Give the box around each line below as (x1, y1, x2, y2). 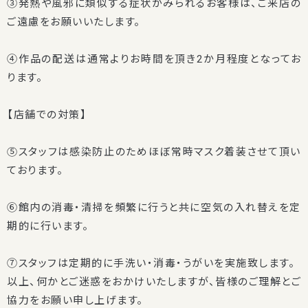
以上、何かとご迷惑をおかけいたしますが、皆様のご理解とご (7, 276, 301, 288)
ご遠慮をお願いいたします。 (7, 16, 141, 28)
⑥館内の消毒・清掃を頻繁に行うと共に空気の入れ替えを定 (7, 201, 301, 214)
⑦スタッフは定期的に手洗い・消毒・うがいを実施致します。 (7, 257, 295, 269)
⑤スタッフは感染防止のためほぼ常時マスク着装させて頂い (7, 146, 301, 158)
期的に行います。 (7, 220, 89, 232)
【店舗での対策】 (7, 109, 87, 121)
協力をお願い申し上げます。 (7, 294, 144, 307)
